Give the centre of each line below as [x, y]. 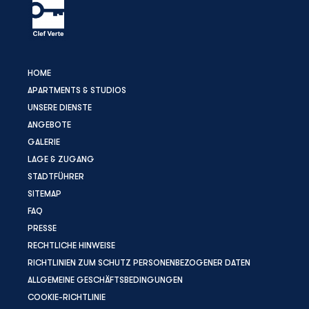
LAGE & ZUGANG [61, 159]
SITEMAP [44, 193]
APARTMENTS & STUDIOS [77, 90]
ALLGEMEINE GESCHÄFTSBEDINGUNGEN [105, 280]
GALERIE [44, 142]
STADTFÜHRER [56, 176]
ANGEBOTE [49, 124]
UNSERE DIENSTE [60, 107]
